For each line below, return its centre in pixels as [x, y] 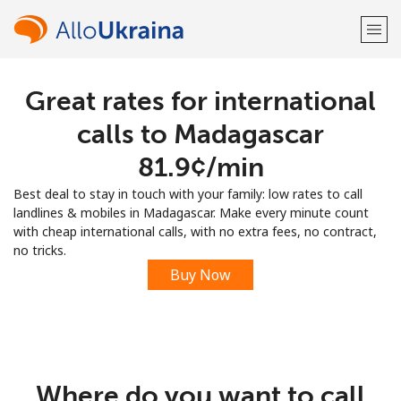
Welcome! [200, 99]
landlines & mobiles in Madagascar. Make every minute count [191, 213]
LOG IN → [277, 150]
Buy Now [200, 275]
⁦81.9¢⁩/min [200, 167]
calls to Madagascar [200, 134]
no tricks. [40, 250]
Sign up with [200, 196]
